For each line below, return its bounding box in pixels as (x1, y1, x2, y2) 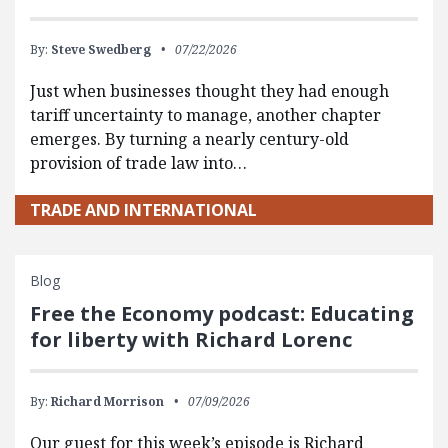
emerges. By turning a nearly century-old (30, 128, 349, 150)
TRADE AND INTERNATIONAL (30, 199, 257, 221)
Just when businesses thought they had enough (30, 80, 389, 102)
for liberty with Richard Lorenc (30, 326, 352, 353)
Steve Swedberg (51, 41, 151, 58)
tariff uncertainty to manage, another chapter (30, 104, 381, 126)
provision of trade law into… (30, 152, 247, 174)
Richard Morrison (51, 393, 164, 410)
